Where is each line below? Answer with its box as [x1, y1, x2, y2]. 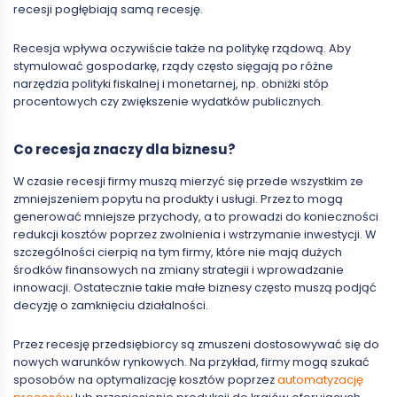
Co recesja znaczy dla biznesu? [13, 139, 236, 159]
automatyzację [277, 371, 363, 387]
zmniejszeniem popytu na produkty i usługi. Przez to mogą [13, 191, 343, 206]
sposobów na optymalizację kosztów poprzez [13, 371, 277, 387]
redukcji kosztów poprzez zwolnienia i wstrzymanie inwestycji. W [13, 226, 376, 242]
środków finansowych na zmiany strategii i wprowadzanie [13, 261, 344, 277]
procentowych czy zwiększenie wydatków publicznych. [13, 93, 323, 109]
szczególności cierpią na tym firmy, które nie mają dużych [13, 244, 342, 260]
